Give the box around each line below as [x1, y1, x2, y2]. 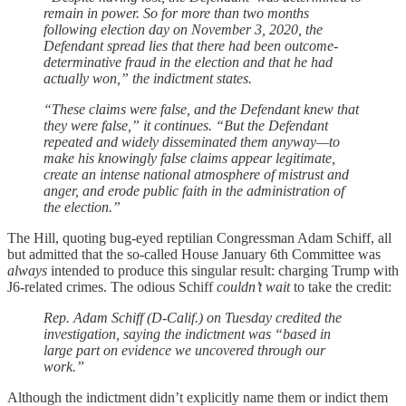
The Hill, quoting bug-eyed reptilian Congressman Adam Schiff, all [7, 229, 391, 246]
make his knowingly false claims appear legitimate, [43, 150, 335, 166]
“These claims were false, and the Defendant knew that [43, 101, 359, 117]
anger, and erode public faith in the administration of [43, 182, 344, 198]
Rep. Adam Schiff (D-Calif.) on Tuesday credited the [43, 309, 345, 325]
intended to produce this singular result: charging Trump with [47, 262, 399, 278]
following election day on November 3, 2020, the [43, 21, 323, 37]
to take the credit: [290, 278, 391, 295]
